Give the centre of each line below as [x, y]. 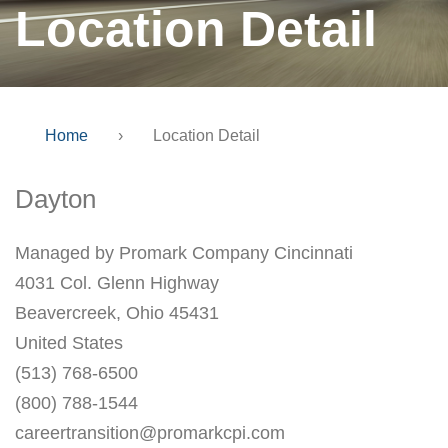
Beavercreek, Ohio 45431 [117, 313]
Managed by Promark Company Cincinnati [184, 253]
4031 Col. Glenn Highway [117, 283]
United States [69, 343]
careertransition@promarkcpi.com [150, 433]
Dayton [55, 199]
